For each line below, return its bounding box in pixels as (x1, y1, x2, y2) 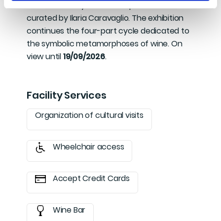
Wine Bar (51, 204, 86, 216)
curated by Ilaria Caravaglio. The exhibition (27, 12, 184, 24)
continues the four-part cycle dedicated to (27, 25, 189, 37)
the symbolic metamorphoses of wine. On (27, 38, 183, 49)
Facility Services (27, 88, 107, 102)
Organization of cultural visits (35, 110, 144, 121)
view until (27, 51, 63, 62)
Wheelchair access (51, 141, 124, 152)
